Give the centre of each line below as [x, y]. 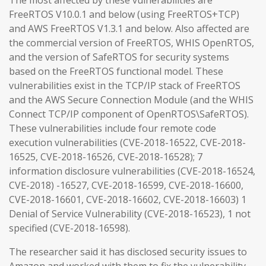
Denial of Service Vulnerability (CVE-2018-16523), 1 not [130, 214]
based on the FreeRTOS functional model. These [116, 71]
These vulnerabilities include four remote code [113, 128]
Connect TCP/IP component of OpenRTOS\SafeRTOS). [129, 114]
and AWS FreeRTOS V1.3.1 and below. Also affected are [129, 28]
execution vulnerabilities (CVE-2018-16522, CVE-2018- [127, 142]
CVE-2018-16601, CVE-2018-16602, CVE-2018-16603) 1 [128, 199]
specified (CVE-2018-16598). [69, 228]
